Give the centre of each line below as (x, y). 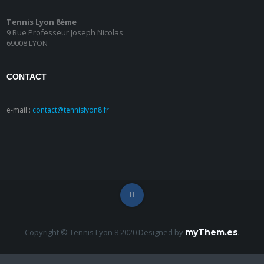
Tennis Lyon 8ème (41, 22)
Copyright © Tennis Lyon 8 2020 (81, 232)
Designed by (162, 232)
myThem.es (211, 232)
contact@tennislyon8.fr (70, 110)
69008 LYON (27, 43)
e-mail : (19, 110)
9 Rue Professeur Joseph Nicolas (65, 32)
